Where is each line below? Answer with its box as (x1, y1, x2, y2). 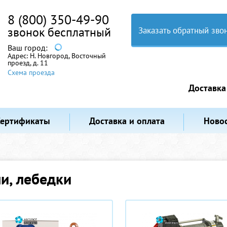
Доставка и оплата (89, 115, 165, 127)
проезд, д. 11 (8, 58, 48, 67)
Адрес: (8, 51, 30, 60)
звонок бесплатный (8, 24, 111, 40)
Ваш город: (8, 43, 50, 53)
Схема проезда (8, 68, 55, 77)
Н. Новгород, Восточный (30, 51, 106, 60)
